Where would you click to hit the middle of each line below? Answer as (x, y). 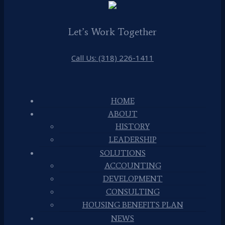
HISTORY (133, 127)
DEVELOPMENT (133, 179)
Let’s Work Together (113, 32)
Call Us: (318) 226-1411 (113, 58)
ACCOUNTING (133, 166)
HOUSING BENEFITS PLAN (133, 205)
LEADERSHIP (133, 140)
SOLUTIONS (123, 153)
